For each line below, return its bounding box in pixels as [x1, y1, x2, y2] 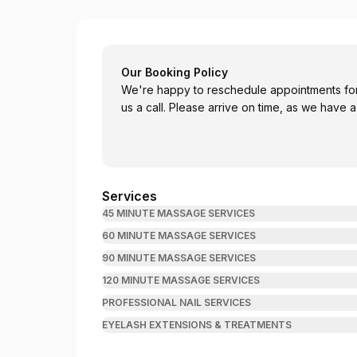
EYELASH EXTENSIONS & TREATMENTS [102, 319, 292, 331]
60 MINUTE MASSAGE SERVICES [102, 229, 256, 241]
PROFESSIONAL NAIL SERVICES [102, 296, 251, 308]
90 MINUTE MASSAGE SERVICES [102, 252, 256, 264]
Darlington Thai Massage [101, 44, 252, 60]
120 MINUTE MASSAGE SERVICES [102, 274, 260, 286]
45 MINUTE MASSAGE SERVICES [102, 207, 255, 219]
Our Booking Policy [121, 65, 228, 79]
